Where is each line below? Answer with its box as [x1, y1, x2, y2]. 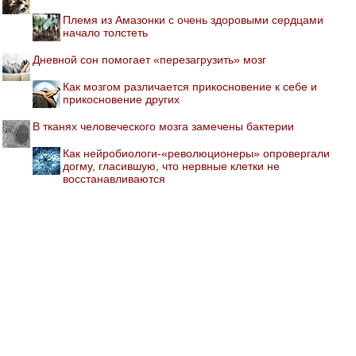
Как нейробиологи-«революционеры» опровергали [63, 147, 330, 161]
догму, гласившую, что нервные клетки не [63, 160, 280, 173]
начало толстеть [63, 26, 148, 40]
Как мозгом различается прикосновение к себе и [63, 80, 317, 94]
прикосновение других [63, 93, 180, 106]
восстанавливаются [63, 172, 165, 186]
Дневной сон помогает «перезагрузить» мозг [33, 53, 266, 67]
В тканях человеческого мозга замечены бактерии [33, 120, 294, 133]
